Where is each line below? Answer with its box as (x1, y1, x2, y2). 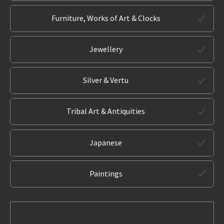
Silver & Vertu (83, 75, 128, 85)
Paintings (89, 168, 122, 178)
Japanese (89, 137, 122, 147)
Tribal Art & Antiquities (66, 106, 145, 116)
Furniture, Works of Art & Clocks (51, 12, 160, 23)
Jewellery (89, 44, 122, 54)
